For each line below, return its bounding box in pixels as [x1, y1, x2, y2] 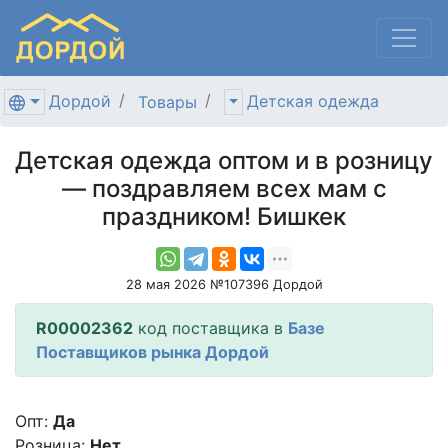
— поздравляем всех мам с [61, 173, 387, 203]
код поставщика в [133, 317, 288, 338]
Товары [137, 91, 197, 112]
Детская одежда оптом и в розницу [15, 145, 433, 175]
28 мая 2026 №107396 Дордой [125, 276, 323, 292]
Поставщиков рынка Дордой [36, 341, 269, 362]
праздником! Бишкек [102, 201, 346, 231]
